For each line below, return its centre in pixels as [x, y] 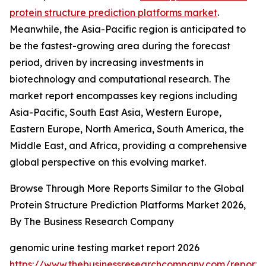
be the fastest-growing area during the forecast [120, 46]
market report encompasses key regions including [123, 96]
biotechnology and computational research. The [120, 79]
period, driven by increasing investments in [107, 63]
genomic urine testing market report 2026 [104, 248]
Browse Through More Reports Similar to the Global [127, 189]
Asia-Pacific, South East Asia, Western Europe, [115, 113]
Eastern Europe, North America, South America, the [127, 129]
